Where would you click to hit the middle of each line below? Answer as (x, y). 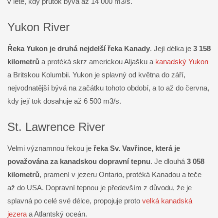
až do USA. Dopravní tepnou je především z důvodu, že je (100, 188)
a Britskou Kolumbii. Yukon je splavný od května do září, (96, 75)
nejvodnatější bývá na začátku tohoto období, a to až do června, (108, 88)
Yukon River (38, 27)
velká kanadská (167, 201)
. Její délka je (171, 49)
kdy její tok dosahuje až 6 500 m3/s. (64, 101)
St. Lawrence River (56, 127)
